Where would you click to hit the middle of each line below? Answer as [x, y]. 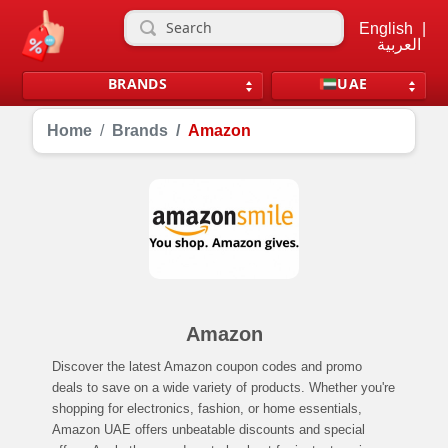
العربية [398, 44]
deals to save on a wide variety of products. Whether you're [224, 387]
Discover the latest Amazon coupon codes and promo [207, 366]
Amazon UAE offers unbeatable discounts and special [209, 429]
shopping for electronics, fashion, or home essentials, [207, 408]
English [385, 28]
